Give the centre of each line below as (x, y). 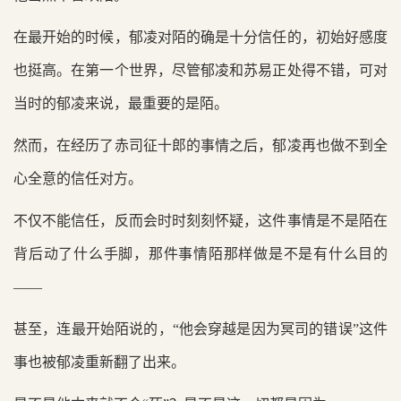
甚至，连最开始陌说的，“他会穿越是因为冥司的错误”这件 (200, 329)
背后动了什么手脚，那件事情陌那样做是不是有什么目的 (200, 254)
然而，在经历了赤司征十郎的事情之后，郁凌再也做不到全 (200, 145)
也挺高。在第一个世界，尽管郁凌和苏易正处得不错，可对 (200, 70)
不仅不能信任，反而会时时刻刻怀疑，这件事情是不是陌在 (200, 221)
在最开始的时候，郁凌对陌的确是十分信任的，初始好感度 (200, 37)
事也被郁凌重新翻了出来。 (99, 362)
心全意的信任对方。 (78, 179)
